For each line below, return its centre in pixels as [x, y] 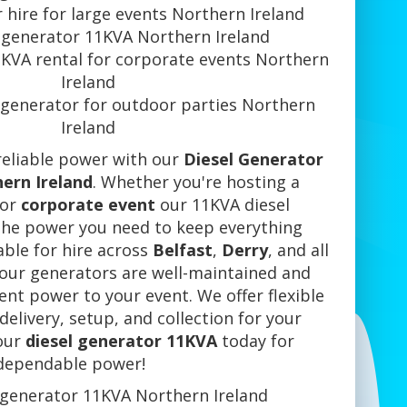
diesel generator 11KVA [122, 341]
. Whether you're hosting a [196, 182]
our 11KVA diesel [222, 205]
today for [256, 341]
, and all [298, 250]
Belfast [182, 250]
